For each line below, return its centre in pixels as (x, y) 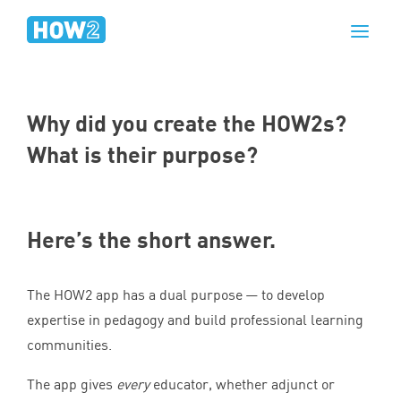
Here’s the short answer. (151, 239)
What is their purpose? (142, 154)
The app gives (72, 384)
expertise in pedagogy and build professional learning (195, 320)
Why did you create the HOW (169, 123)
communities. (71, 345)
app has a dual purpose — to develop (209, 294)
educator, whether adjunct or (242, 384)
